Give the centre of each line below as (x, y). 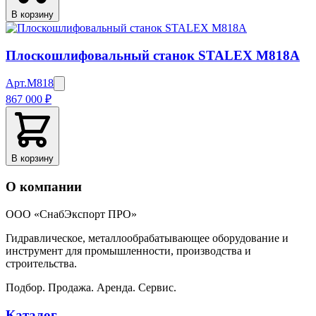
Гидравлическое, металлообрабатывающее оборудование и (147, 238)
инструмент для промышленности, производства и (128, 250)
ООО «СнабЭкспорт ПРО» (71, 214)
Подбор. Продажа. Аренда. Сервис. (91, 287)
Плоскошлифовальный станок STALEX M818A (153, 55)
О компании (44, 187)
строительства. (41, 263)
